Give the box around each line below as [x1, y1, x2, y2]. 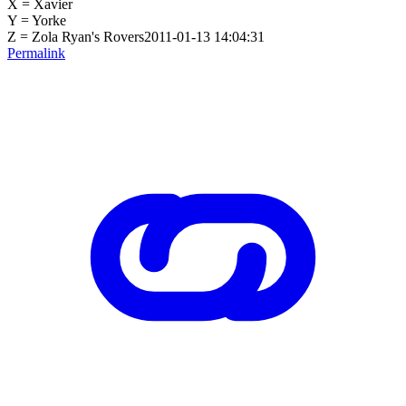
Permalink [7, 44, 65, 61]
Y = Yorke [7, 12, 66, 28]
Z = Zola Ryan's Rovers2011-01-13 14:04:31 [7, 28, 265, 44]
